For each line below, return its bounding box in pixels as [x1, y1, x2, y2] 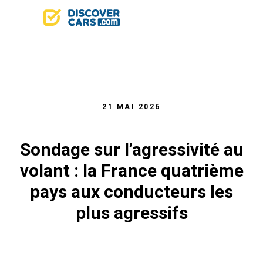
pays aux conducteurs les [30, 181, 233, 202]
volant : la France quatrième [19, 160, 244, 181]
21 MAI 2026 [102, 103, 161, 111]
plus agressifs [75, 203, 188, 223]
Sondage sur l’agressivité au [19, 139, 244, 160]
